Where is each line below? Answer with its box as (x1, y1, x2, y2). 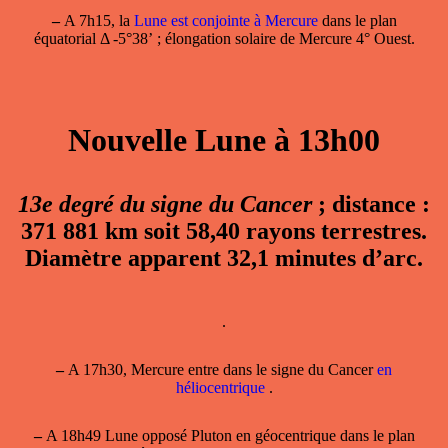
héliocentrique (175, 379, 269, 397)
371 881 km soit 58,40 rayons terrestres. (21, 217, 427, 244)
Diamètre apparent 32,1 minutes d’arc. (25, 244, 423, 271)
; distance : (312, 190, 430, 217)
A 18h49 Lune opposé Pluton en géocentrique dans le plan (41, 427, 415, 445)
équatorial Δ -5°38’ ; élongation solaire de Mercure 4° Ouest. (33, 29, 415, 47)
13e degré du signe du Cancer (18, 190, 312, 217)
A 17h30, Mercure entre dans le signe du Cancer (64, 361, 377, 379)
